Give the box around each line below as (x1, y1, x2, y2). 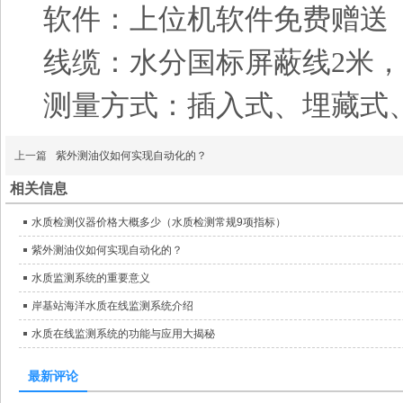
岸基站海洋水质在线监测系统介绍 (31, 300, 193, 312)
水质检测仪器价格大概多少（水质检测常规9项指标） (31, 216, 286, 228)
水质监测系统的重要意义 (31, 272, 150, 284)
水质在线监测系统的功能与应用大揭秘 (31, 327, 215, 340)
